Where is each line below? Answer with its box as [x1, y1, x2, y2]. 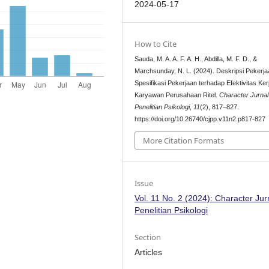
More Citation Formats [143, 134, 225, 146]
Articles [134, 247, 163, 257]
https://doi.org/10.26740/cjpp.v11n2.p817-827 [134, 115, 266, 123]
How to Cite [134, 38, 177, 50]
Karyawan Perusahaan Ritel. [134, 91, 220, 99]
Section [134, 231, 162, 243]
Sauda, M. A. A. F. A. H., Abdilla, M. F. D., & [134, 55, 258, 63]
